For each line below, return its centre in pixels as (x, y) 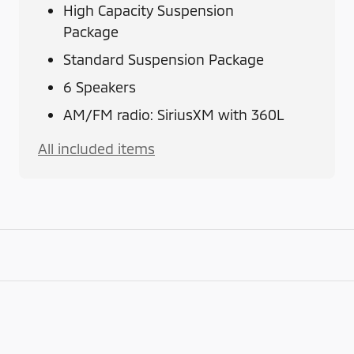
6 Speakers (100, 87)
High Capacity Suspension (149, 11)
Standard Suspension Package (164, 60)
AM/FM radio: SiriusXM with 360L (174, 115)
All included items (96, 149)
